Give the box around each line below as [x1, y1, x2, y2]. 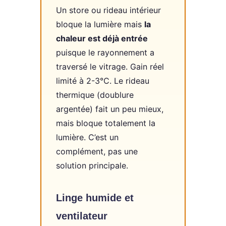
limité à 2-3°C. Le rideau [55, 75, 149, 86]
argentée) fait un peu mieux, [55, 103, 163, 114]
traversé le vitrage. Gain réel [55, 61, 164, 72]
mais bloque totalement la [55, 118, 155, 128]
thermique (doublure [55, 89, 134, 100]
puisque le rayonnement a [55, 47, 154, 58]
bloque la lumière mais [55, 19, 144, 29]
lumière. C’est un [55, 132, 119, 142]
